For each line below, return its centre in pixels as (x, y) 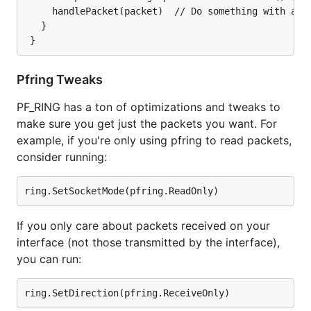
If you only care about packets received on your (143, 226)
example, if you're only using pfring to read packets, (154, 140)
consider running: (62, 157)
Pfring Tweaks (61, 79)
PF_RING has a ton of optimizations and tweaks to (149, 107)
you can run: (49, 259)
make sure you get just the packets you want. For (147, 124)
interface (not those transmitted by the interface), (148, 242)
